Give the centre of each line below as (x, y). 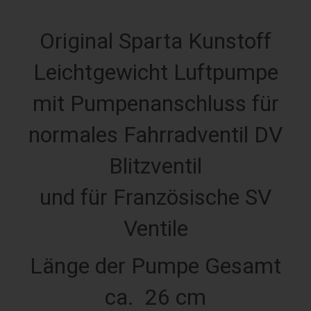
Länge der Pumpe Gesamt (155, 266)
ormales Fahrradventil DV (161, 134)
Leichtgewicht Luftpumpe (155, 72)
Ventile (155, 228)
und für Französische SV (155, 197)
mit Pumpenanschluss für (155, 103)
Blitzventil (155, 166)
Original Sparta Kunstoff (155, 41)
